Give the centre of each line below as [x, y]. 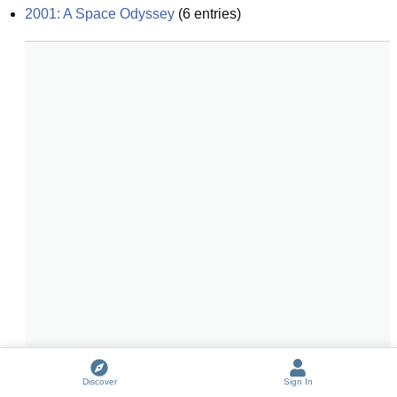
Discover [99, 381]
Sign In [298, 381]
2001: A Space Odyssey [100, 14]
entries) [216, 14]
